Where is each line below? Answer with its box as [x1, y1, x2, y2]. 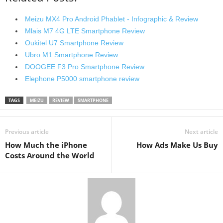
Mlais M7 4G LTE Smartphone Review [25, 26, 145, 35]
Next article [185, 127, 218, 136]
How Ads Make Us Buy [136, 139, 218, 150]
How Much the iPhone [5, 139, 87, 150]
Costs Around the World [5, 150, 95, 160]
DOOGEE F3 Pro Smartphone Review [25, 62, 144, 71]
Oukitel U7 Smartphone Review [25, 38, 123, 47]
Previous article [5, 127, 49, 136]
